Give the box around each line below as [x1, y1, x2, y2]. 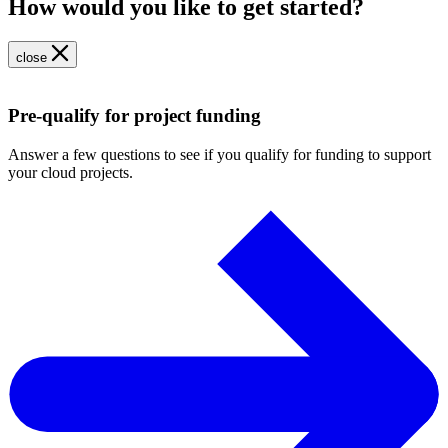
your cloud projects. [8, 163, 133, 181]
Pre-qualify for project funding [8, 105, 261, 126]
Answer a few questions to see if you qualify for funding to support [8, 145, 431, 163]
